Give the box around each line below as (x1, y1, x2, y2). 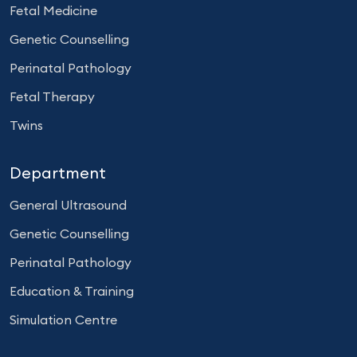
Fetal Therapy (10, 88, 95, 104)
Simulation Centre (10, 312, 117, 328)
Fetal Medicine (10, 2, 97, 18)
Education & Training (10, 283, 134, 299)
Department (10, 163, 106, 182)
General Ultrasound (10, 197, 127, 213)
